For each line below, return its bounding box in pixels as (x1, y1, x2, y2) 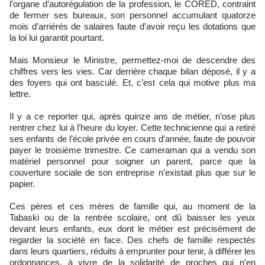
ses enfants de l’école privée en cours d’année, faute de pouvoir (9, 133, 256, 144)
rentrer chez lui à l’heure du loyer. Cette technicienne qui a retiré (9, 122, 256, 132)
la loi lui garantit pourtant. (9, 32, 104, 43)
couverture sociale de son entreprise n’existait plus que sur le (9, 167, 256, 177)
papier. (9, 178, 35, 189)
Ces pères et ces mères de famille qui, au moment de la (9, 201, 256, 211)
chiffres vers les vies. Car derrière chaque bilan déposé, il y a (9, 66, 256, 76)
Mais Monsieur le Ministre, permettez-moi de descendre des (9, 54, 256, 65)
